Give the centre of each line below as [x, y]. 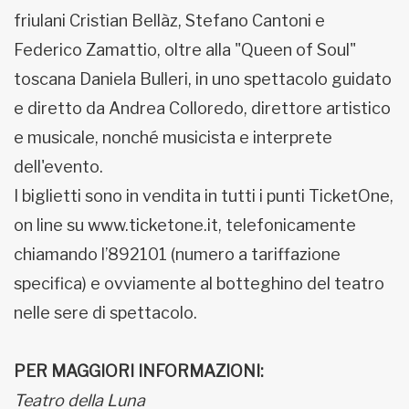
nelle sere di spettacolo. [105, 313]
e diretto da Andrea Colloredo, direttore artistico [202, 108]
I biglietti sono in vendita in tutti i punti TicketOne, [204, 196]
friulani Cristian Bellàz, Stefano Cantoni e [169, 21]
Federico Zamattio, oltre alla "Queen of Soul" [185, 50]
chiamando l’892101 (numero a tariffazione [177, 254]
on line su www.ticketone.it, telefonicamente [185, 225]
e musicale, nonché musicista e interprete [173, 137]
